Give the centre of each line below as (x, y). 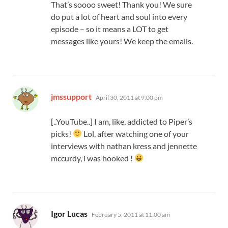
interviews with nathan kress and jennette (124, 146)
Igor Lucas (69, 213)
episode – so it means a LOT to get (110, 28)
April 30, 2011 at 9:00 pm (129, 97)
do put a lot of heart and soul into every (119, 16)
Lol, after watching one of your (136, 133)
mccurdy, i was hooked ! (93, 158)
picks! (62, 133)
